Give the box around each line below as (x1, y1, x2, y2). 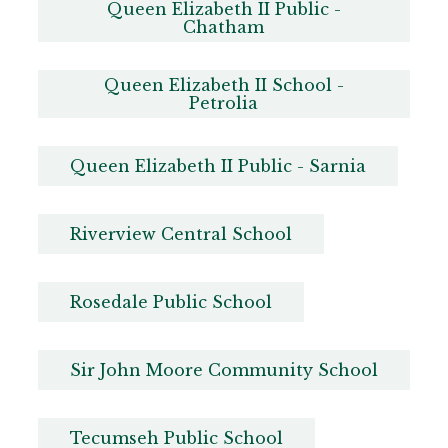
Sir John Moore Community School (69, 360, 378, 381)
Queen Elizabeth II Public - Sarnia (69, 156, 366, 177)
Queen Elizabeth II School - (103, 75, 344, 96)
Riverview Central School (69, 224, 292, 245)
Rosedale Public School (69, 292, 272, 313)
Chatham (183, 17, 265, 38)
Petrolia (189, 93, 259, 114)
